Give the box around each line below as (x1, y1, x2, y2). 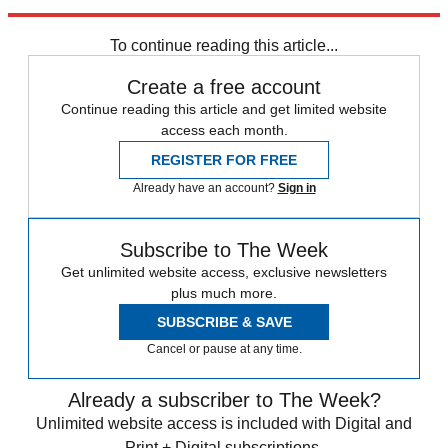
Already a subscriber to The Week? (67, 389, 381, 412)
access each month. (160, 122, 288, 139)
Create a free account (127, 76, 321, 99)
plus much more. (171, 285, 277, 302)
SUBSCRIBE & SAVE (156, 314, 292, 331)
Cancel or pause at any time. (146, 342, 302, 357)
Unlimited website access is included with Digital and (36, 415, 412, 433)
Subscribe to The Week (120, 239, 328, 262)
